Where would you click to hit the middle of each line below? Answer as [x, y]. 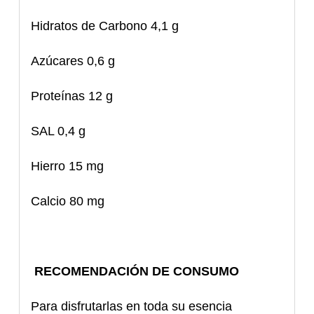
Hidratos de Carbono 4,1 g [105, 26]
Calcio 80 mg [68, 202]
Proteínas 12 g [72, 96]
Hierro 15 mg [68, 166]
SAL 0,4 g [59, 131]
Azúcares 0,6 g [73, 61]
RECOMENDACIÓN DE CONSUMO [135, 272]
